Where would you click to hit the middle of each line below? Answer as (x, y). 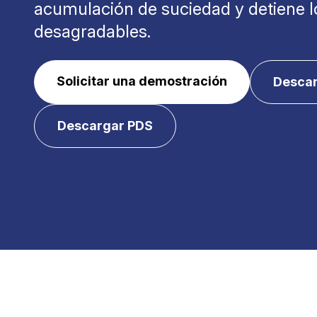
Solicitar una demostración (142, 81)
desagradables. (92, 31)
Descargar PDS (105, 126)
